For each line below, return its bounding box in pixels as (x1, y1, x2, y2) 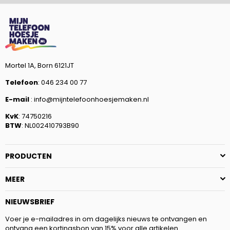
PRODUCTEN (5, 150, 52, 161)
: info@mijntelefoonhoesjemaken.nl (29, 94, 149, 104)
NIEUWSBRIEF (5, 196, 54, 207)
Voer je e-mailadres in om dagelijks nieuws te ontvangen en (5, 214, 207, 224)
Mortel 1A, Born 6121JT (5, 60, 74, 70)
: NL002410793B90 (22, 120, 79, 130)
